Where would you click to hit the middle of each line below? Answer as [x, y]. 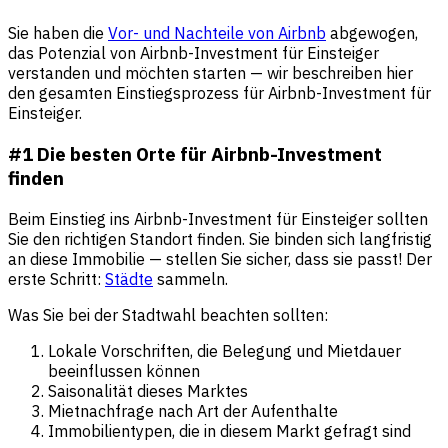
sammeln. [190, 278]
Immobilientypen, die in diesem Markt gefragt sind [229, 430]
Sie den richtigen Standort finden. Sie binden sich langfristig [220, 238]
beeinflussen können [124, 370]
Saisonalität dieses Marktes [148, 390]
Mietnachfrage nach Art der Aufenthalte [193, 410]
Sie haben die [58, 33]
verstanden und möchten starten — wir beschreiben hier [210, 73]
